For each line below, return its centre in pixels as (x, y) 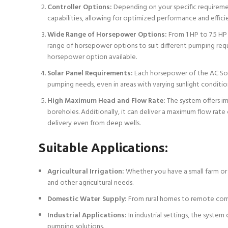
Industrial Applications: (87, 215)
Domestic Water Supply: (87, 199)
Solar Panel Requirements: (90, 73)
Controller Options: (80, 7)
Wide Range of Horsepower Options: (107, 35)
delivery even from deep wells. (94, 123)
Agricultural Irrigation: (86, 172)
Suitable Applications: (103, 148)
